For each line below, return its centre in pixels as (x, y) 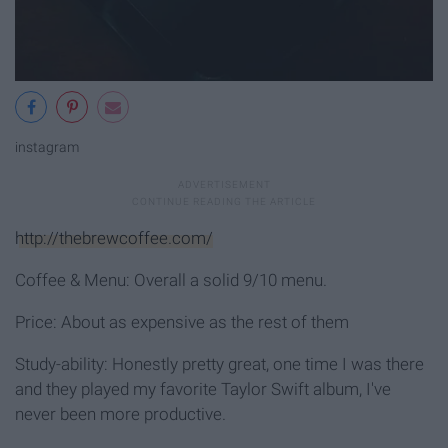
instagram (47, 148)
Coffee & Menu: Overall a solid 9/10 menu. (171, 279)
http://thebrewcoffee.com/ (114, 237)
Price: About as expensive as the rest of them (182, 321)
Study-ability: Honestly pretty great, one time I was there (219, 363)
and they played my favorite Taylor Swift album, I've (203, 388)
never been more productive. (120, 413)
